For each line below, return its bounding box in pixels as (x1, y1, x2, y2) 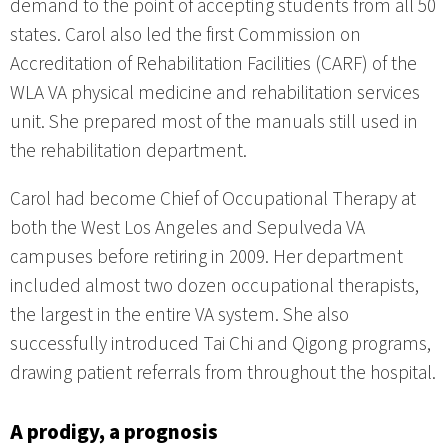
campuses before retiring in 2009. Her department (10, 243, 403, 272)
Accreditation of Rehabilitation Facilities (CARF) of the (10, 49, 417, 78)
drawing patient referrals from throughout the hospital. (10, 359, 436, 388)
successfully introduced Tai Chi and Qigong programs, (10, 330, 431, 359)
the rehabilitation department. (10, 136, 247, 165)
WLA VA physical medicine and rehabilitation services (10, 78, 420, 107)
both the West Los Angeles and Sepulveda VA (10, 214, 365, 243)
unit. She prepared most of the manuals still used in (10, 107, 418, 136)
